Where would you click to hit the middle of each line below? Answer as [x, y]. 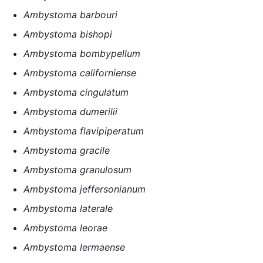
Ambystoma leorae [65, 227]
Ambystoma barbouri [70, 14]
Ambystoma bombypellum [82, 53]
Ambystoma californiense [80, 73]
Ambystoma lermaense [74, 247]
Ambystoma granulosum [77, 169]
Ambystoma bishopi [68, 34]
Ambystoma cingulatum [76, 92]
